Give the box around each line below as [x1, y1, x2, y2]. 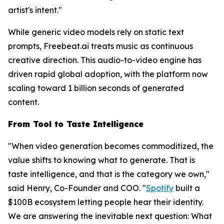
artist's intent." [8, 4, 62, 15]
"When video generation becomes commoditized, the [8, 140, 213, 151]
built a [173, 182, 200, 193]
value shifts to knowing [8, 154, 98, 165]
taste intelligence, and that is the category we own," [8, 168, 209, 179]
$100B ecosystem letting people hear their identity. [8, 196, 203, 207]
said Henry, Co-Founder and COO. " [8, 182, 146, 193]
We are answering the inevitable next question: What [8, 210, 212, 221]
